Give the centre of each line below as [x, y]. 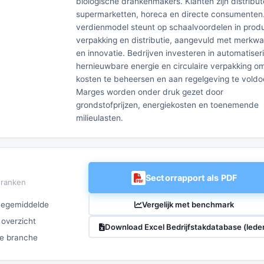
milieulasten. [99, 118]
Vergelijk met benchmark [188, 204]
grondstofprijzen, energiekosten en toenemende [167, 105]
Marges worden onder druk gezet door [149, 92]
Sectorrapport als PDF [191, 178]
